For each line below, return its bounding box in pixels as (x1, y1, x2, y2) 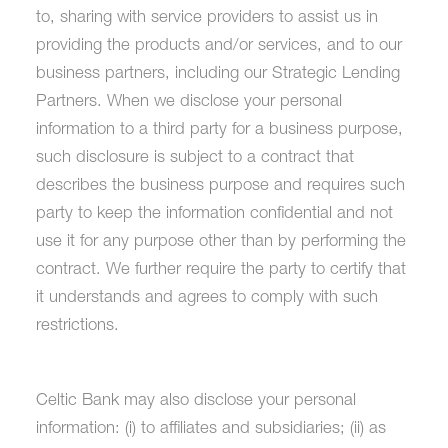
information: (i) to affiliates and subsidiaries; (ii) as (35, 421, 386, 439)
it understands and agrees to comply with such (35, 289, 378, 307)
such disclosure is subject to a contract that (35, 149, 354, 167)
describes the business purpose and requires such (35, 177, 405, 195)
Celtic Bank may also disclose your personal (35, 393, 356, 411)
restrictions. (35, 317, 119, 335)
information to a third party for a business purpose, (35, 121, 403, 139)
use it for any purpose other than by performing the (35, 233, 406, 251)
